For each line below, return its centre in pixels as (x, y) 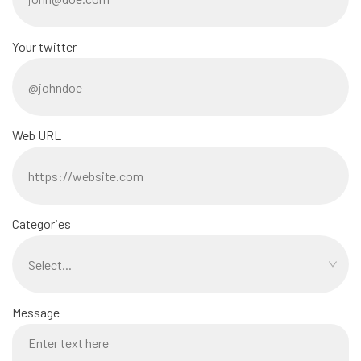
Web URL (37, 135)
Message (36, 313)
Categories (41, 224)
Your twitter (44, 47)
